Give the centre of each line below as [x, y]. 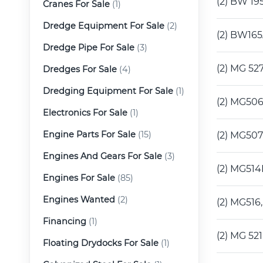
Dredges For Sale [80, 69]
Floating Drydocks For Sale [101, 243]
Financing [65, 221]
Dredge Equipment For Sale [104, 26]
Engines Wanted [79, 199]
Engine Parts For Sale [89, 134]
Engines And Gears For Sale [102, 156]
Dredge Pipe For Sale [89, 47]
